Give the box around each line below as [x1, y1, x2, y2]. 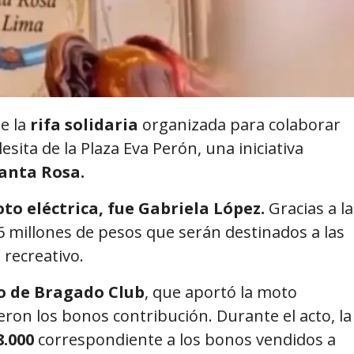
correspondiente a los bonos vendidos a [34, 329, 336, 350]
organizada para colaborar [142, 114, 341, 135]
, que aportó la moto [145, 281, 297, 303]
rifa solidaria [26, 114, 142, 135]
